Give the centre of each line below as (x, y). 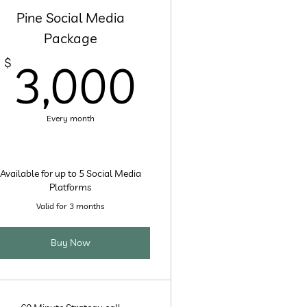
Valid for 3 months (71, 206)
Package (70, 38)
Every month (70, 118)
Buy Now (70, 243)
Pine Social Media (70, 17)
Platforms (71, 187)
